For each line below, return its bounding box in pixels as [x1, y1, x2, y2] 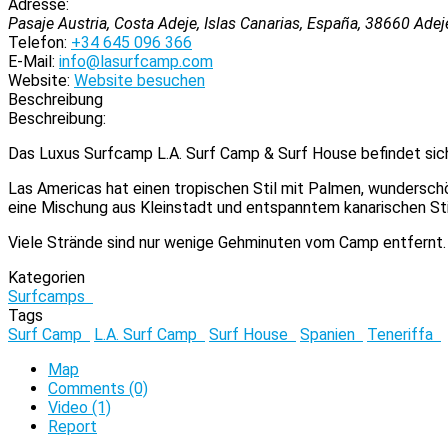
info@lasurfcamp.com [59, 52, 213, 71]
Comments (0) [48, 379, 148, 398]
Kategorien [8, 268, 85, 287]
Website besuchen [74, 71, 205, 90]
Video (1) [48, 398, 111, 417]
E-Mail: [8, 52, 55, 71]
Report [48, 417, 97, 436]
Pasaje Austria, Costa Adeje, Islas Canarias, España [8, 14, 358, 33]
